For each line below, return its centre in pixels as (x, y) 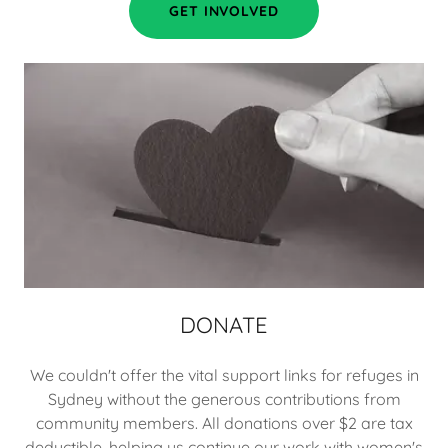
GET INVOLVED (224, 11)
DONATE (224, 324)
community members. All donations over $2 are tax (224, 422)
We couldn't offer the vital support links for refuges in (224, 374)
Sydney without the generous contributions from (224, 398)
